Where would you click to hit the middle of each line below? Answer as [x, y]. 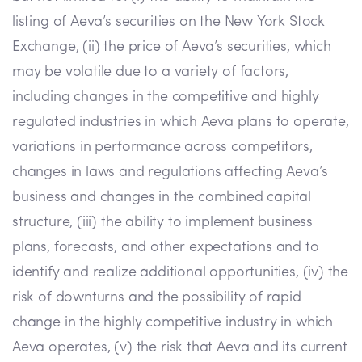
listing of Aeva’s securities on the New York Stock [169, 23]
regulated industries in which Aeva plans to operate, [181, 123]
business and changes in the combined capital [162, 198]
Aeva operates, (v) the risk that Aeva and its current [180, 348]
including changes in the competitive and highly [166, 98]
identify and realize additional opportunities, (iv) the [181, 273]
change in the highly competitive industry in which [173, 323]
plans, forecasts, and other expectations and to [166, 248]
